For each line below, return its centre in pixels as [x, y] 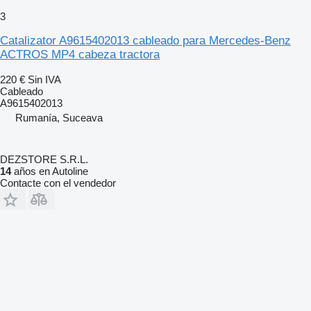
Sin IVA [44, 79]
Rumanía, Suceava [59, 117]
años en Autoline [50, 171]
